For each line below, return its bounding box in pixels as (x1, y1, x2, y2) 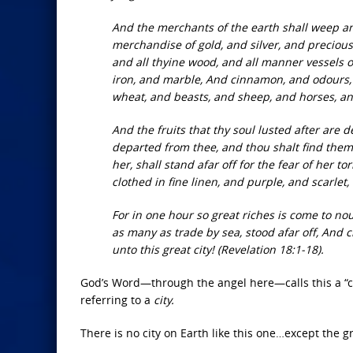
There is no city (80, 325, 161, 341)
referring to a (80, 292, 154, 308)
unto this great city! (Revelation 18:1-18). (112, 242, 324, 258)
